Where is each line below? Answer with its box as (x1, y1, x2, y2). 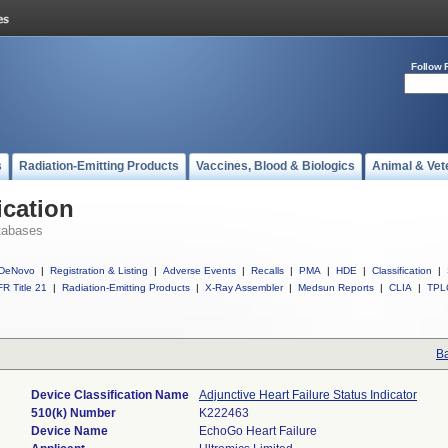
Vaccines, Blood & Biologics (196, 159, 355, 173)
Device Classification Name (31, 388, 189, 402)
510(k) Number (31, 406, 116, 420)
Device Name (31, 424, 108, 438)
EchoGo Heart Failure (199, 424, 317, 438)
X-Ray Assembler (205, 282, 283, 293)
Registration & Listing (50, 265, 148, 276)
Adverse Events (163, 265, 236, 276)
